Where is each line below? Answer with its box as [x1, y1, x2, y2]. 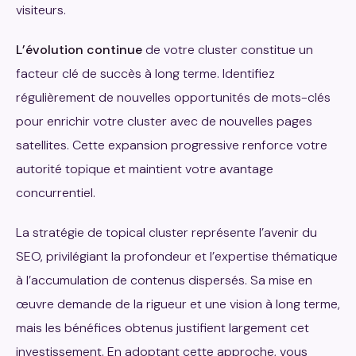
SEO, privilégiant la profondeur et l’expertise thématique [16, 248, 338, 265]
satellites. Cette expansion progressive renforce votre [16, 137, 327, 154]
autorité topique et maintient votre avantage [16, 161, 273, 178]
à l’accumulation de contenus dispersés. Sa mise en [16, 272, 312, 289]
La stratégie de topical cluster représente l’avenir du [16, 224, 317, 242]
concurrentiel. [16, 184, 95, 202]
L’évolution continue [16, 41, 142, 59]
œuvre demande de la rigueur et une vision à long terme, [16, 296, 340, 313]
